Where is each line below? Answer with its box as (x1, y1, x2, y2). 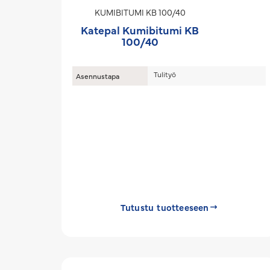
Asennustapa (76, 71, 119, 81)
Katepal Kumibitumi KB (81, 22, 199, 37)
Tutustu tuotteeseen (120, 201, 209, 213)
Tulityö (154, 69, 176, 79)
